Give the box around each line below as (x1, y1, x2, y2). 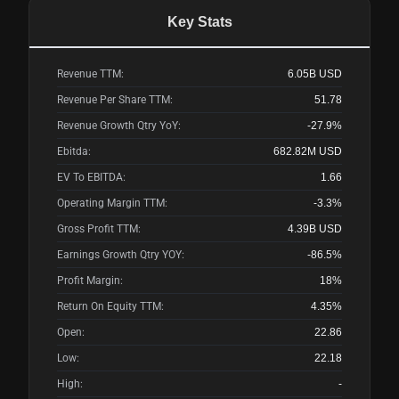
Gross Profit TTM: (57, 223, 141, 235)
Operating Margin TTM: (57, 197, 167, 209)
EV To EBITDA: (57, 171, 126, 183)
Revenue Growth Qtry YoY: (57, 119, 181, 132)
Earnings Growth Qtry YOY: (57, 248, 184, 261)
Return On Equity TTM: (57, 300, 164, 313)
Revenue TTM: (57, 68, 124, 80)
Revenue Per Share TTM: (57, 94, 173, 106)
